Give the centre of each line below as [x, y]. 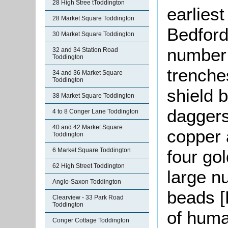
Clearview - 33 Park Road [88, 197]
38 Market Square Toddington [93, 96]
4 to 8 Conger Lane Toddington [95, 111]
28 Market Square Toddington [93, 18]
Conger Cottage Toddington [91, 220]
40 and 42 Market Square [88, 127]
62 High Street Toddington [89, 166]
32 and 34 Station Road [85, 50]
